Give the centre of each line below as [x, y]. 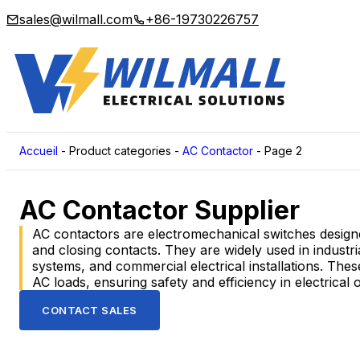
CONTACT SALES [90, 310]
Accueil [39, 151]
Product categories [120, 151]
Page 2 [283, 151]
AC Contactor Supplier [160, 210]
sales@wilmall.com [76, 19]
